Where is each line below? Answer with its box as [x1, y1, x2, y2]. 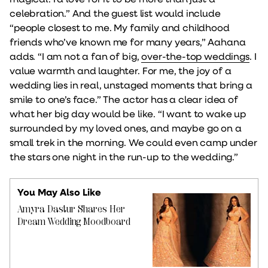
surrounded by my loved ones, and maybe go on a [10, 121, 242, 134]
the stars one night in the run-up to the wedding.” [10, 150, 238, 163]
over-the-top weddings [141, 50, 249, 62]
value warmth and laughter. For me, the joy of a [10, 64, 232, 77]
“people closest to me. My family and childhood [10, 21, 230, 33]
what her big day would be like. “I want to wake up [10, 107, 246, 120]
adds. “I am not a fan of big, [10, 50, 142, 62]
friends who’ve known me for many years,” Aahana [10, 35, 246, 48]
